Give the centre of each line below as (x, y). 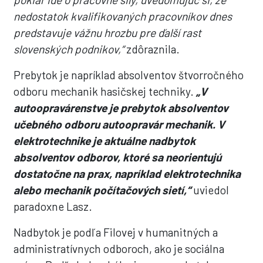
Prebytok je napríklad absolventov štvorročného (129, 75)
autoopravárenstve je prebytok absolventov (121, 108)
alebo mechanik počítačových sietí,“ (102, 190)
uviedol (211, 190)
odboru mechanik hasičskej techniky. (105, 91)
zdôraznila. (152, 49)
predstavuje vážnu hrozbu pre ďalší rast (108, 33)
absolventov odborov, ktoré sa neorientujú (118, 157)
